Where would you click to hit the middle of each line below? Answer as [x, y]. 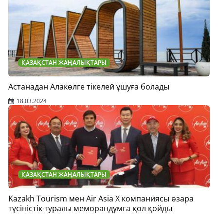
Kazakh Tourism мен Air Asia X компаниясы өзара [101, 199]
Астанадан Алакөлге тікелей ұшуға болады [89, 87]
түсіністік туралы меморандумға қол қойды [90, 208]
